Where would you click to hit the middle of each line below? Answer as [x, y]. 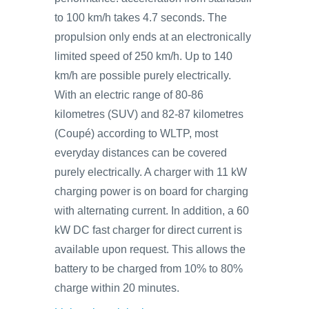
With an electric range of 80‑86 [129, 95]
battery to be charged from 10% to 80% [149, 269]
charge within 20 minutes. [117, 288]
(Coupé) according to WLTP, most [136, 133]
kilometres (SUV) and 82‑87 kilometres [149, 114]
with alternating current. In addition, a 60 [152, 211]
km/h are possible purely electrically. [143, 76]
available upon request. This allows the [150, 249]
